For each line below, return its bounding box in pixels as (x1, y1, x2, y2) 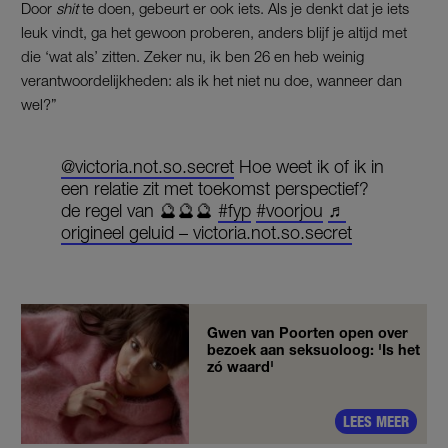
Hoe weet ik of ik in (234, 155, 384, 177)
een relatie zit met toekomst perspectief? (61, 177, 369, 199)
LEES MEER (343, 412, 409, 430)
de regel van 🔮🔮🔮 (61, 199, 218, 221)
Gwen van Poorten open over (207, 323, 408, 341)
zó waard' (207, 357, 274, 375)
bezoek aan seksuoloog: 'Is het (207, 340, 420, 358)
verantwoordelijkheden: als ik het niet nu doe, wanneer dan (21, 70, 402, 89)
